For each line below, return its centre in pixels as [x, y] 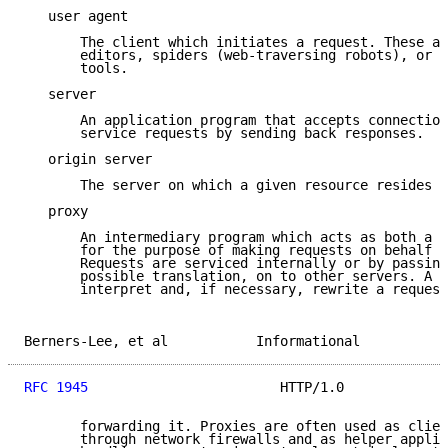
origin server [88, 159]
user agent [76, 16]
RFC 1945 [56, 387]
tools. [76, 68]
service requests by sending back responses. [224, 133]
